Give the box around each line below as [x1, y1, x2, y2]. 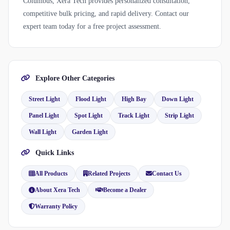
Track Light [118, 112, 149, 120]
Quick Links [33, 149, 74, 157]
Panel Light [29, 112, 59, 120]
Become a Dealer [103, 186, 146, 194]
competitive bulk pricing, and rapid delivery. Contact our [23, 10, 189, 18]
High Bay [122, 95, 146, 103]
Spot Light [74, 112, 103, 120]
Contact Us [152, 170, 182, 178]
